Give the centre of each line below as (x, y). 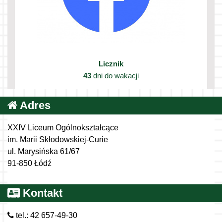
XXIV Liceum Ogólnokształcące (63, 128)
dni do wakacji (115, 76)
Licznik (111, 64)
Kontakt (41, 193)
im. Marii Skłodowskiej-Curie (58, 140)
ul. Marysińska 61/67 (44, 152)
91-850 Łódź (29, 164)
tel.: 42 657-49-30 (46, 216)
